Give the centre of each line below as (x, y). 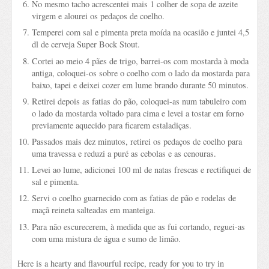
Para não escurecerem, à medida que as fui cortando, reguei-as (138, 226)
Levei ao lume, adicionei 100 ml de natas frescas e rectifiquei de (141, 170)
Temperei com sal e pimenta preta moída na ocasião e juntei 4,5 (140, 32)
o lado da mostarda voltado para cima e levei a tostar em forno (138, 113)
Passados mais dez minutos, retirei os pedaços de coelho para (137, 142)
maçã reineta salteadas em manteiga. (93, 210)
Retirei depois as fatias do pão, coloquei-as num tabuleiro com (139, 101)
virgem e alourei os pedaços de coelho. (98, 16)
